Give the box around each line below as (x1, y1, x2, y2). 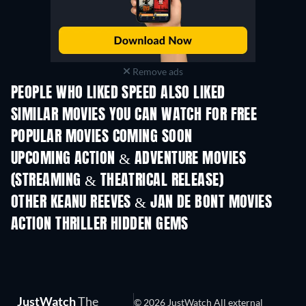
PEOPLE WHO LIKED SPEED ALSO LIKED (11, 85, 225, 101)
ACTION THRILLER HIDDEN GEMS (11, 217, 189, 232)
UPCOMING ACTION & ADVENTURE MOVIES (11, 151, 246, 167)
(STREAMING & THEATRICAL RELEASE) (11, 173, 224, 189)
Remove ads (130, 65, 183, 77)
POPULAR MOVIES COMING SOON (11, 129, 193, 145)
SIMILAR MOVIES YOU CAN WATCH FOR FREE (11, 107, 258, 123)
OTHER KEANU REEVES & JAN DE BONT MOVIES (11, 195, 273, 210)
